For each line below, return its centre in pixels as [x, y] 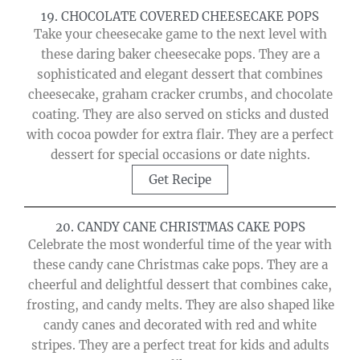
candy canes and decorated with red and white [180, 325]
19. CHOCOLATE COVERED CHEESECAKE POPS [180, 17]
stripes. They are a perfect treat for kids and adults [180, 346]
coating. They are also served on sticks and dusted [180, 115]
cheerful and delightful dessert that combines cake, [180, 285]
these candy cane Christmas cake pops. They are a [180, 265]
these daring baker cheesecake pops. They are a [180, 55]
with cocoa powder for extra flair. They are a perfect [180, 135]
